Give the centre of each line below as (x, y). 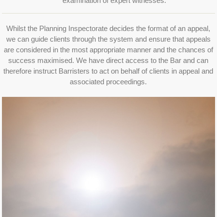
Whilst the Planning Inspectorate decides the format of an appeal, (108, 29)
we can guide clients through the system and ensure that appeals (108, 39)
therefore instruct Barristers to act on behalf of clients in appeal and (108, 71)
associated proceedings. (108, 82)
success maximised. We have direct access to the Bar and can (108, 61)
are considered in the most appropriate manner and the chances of (108, 50)
